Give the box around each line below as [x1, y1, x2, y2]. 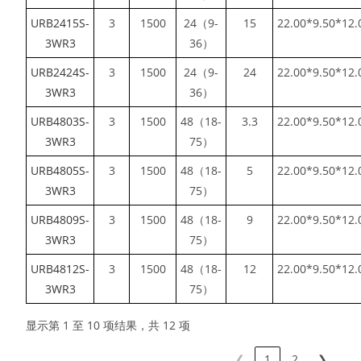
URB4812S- [31, 260, 90, 276]
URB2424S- [31, 64, 90, 80]
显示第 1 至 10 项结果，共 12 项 [26, 317, 191, 333]
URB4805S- [31, 162, 90, 178]
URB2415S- [31, 15, 90, 31]
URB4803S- [31, 113, 90, 129]
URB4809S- [31, 211, 90, 227]
